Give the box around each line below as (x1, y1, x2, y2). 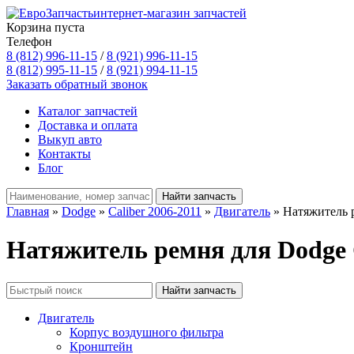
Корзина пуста (6, 21, 85, 34)
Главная (6, 205, 49, 218)
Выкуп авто (38, 133, 102, 146)
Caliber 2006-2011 (108, 205, 201, 218)
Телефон (6, 35, 52, 48)
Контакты (38, 147, 91, 160)
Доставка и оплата (38, 119, 137, 132)
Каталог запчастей (38, 104, 137, 118)
